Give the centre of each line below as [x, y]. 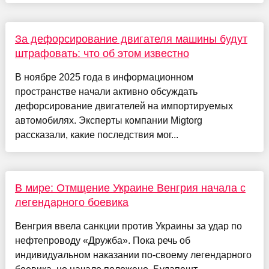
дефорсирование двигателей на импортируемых [124, 106]
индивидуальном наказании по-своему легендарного [133, 255]
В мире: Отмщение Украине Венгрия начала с [130, 188]
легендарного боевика [71, 203]
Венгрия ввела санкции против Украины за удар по [128, 226]
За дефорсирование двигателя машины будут [131, 39]
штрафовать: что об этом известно [102, 54]
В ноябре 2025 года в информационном [104, 77]
